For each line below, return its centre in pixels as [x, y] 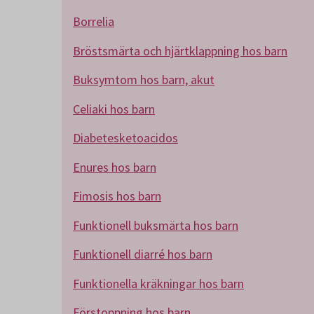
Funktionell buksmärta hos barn [156, 225]
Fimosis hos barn [117, 196]
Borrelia [94, 21]
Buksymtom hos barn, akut [144, 80]
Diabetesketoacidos [125, 138]
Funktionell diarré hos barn [143, 254]
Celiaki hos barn [114, 109]
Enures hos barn [115, 167]
